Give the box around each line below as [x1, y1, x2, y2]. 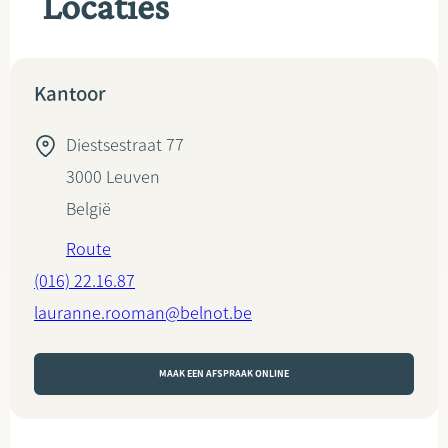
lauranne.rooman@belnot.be [34, 302, 252, 324]
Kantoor [34, 81, 106, 106]
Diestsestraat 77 [66, 134, 184, 156]
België [66, 198, 111, 220]
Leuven [106, 166, 160, 188]
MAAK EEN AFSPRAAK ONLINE [159, 367, 289, 380]
